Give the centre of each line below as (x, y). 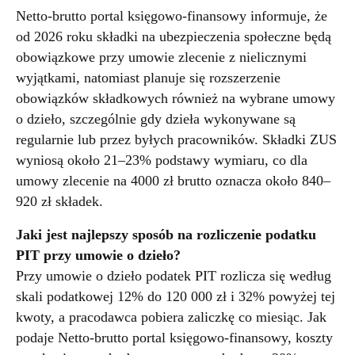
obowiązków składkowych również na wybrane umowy (176, 99)
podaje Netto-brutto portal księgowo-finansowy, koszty (174, 338)
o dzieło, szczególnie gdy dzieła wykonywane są (156, 119)
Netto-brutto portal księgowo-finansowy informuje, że (172, 16)
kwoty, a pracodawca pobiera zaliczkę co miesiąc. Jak (171, 317)
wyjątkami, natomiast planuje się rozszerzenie (148, 78)
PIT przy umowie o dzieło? (98, 256)
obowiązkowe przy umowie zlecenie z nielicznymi (161, 57)
